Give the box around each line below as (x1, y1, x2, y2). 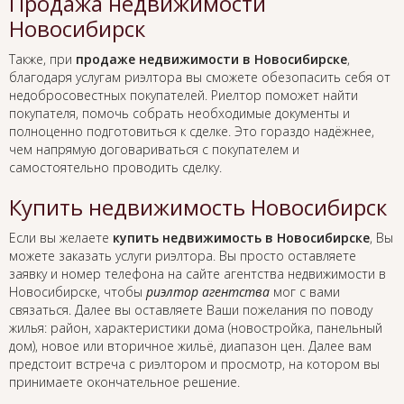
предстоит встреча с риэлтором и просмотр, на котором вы (9, 355, 380, 373)
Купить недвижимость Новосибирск (9, 192, 387, 223)
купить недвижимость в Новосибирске (113, 229, 370, 247)
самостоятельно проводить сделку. (9, 159, 222, 177)
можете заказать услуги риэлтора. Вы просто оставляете (9, 247, 356, 265)
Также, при (9, 50, 76, 69)
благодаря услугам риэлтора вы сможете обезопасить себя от (9, 69, 390, 87)
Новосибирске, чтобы (9, 283, 146, 301)
